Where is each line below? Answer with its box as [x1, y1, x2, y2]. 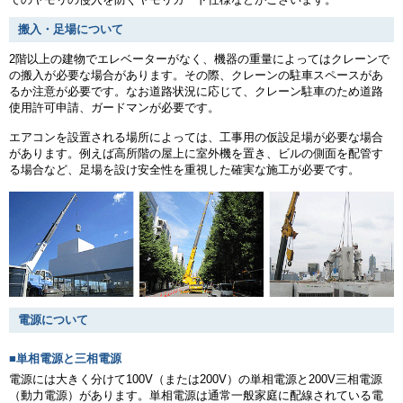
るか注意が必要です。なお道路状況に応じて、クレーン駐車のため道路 [9, 85, 383, 99]
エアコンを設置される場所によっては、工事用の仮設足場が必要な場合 [9, 130, 383, 145]
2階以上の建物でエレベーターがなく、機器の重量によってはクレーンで [9, 52, 390, 67]
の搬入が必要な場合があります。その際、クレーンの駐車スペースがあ [9, 68, 383, 83]
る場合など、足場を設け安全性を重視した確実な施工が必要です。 [9, 163, 360, 177]
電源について [18, 313, 88, 327]
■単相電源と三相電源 [9, 352, 121, 366]
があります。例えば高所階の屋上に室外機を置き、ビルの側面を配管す [9, 147, 383, 161]
